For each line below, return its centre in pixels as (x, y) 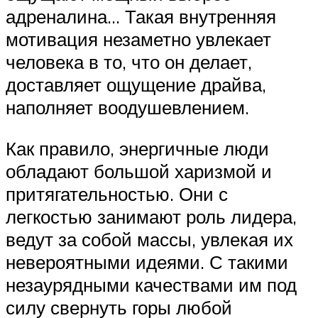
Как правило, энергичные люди (137, 148)
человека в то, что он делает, (129, 62)
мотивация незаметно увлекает (138, 39)
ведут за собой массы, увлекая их (149, 239)
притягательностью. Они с (117, 193)
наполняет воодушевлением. (127, 108)
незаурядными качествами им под (151, 284)
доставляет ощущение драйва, (136, 85)
